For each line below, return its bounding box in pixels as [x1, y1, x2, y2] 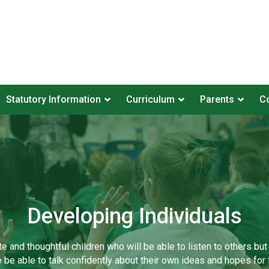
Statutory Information [5, 94, 101, 105]
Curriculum [125, 94, 175, 105]
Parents [199, 94, 234, 105]
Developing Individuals [27, 203, 242, 229]
